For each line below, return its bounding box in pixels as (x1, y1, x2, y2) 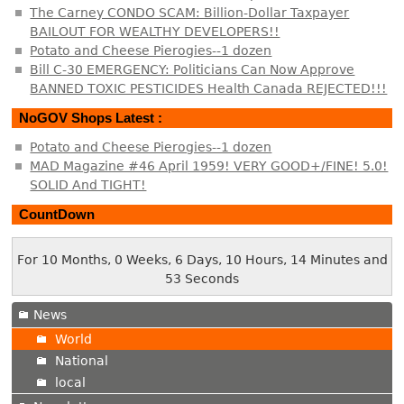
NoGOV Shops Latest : (19, 110, 163, 126)
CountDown (19, 207, 96, 223)
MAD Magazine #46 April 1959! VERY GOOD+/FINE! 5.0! (30, 158, 389, 173)
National (55, 353, 109, 369)
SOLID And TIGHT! (30, 177, 147, 192)
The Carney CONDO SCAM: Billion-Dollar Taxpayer (30, 5, 350, 20)
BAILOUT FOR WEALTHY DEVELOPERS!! (30, 23, 280, 39)
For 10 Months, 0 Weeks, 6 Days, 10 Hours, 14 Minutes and (16, 252, 388, 268)
